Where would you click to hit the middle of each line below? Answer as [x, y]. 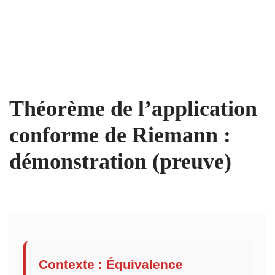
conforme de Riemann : [120, 135]
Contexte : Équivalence [110, 264]
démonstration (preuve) [120, 161]
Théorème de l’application [133, 109]
